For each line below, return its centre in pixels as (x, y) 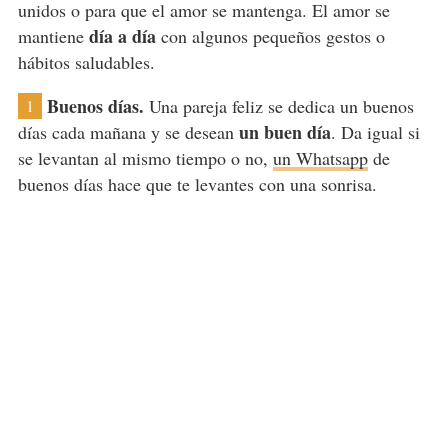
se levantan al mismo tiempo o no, (145, 158)
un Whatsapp (320, 158)
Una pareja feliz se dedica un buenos (278, 106)
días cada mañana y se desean (128, 132)
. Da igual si (375, 132)
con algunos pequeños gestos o (270, 36)
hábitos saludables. (86, 62)
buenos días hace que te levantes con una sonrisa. (197, 184)
